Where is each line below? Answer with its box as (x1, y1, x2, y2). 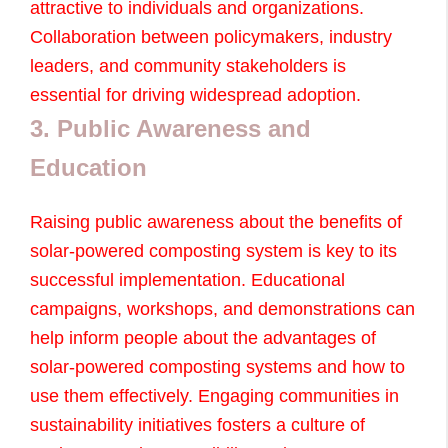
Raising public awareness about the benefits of (30, 212, 402, 233)
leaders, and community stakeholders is (30, 56, 346, 77)
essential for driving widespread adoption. (30, 85, 361, 106)
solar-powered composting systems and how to (30, 357, 405, 378)
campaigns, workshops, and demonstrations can (30, 299, 415, 320)
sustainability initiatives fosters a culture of (30, 415, 365, 436)
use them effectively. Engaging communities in (30, 386, 399, 407)
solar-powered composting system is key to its (30, 241, 397, 262)
